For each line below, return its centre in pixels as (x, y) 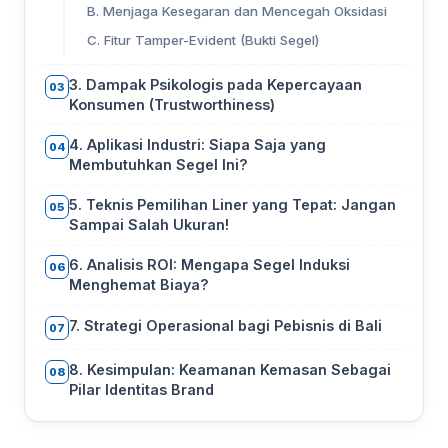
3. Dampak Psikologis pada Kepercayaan (215, 84)
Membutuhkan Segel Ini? (158, 165)
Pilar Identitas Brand (141, 389)
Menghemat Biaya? (139, 285)
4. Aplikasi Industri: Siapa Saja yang (197, 145)
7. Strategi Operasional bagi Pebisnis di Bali (225, 325)
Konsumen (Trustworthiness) (172, 104)
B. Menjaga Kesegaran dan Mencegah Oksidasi (236, 11)
